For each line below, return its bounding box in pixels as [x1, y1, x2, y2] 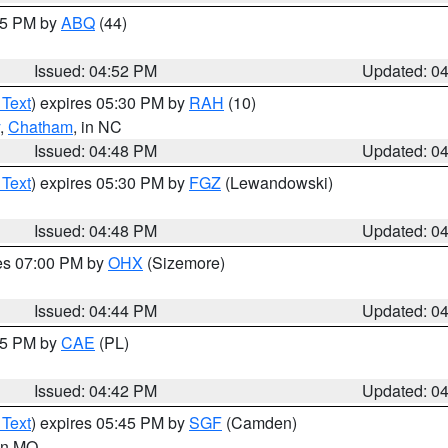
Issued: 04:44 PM [34, 299, 158, 322]
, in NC [73, 115, 122, 138]
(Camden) [222, 411, 297, 434]
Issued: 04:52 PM [34, 59, 158, 82]
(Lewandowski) [221, 171, 333, 194]
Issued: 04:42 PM [34, 379, 158, 402]
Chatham [8, 115, 73, 138]
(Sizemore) [143, 251, 225, 274]
